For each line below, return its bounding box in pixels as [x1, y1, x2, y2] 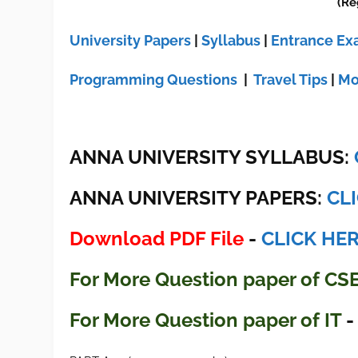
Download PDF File [70, 227, 245, 250]
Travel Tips [253, 71, 328, 88]
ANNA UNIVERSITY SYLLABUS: [70, 145, 355, 169]
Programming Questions [70, 71, 238, 88]
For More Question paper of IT [70, 308, 342, 332]
